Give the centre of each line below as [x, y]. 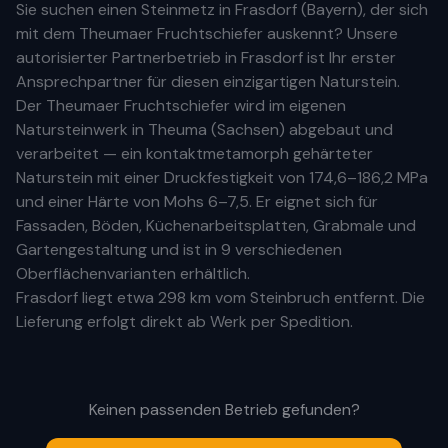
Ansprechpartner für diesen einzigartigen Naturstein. [208, 81]
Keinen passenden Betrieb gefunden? [224, 409]
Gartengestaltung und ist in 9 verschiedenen [179, 249]
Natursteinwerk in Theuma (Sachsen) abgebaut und [204, 129]
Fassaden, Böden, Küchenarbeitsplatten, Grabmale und [216, 225]
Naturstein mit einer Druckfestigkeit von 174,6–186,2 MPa [222, 177]
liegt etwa [118, 297]
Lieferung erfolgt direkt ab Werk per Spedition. [184, 321]
